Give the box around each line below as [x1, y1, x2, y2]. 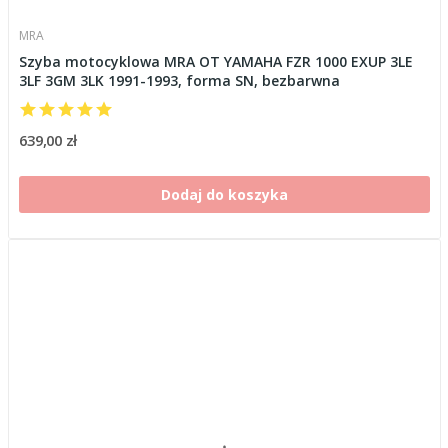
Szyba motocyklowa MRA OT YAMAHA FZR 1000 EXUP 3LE [18, 51, 413, 71]
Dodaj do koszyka [160, 184, 288, 204]
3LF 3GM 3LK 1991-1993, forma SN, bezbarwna [18, 70, 340, 90]
